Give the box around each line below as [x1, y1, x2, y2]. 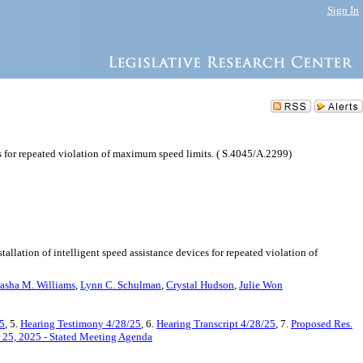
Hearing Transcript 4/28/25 [156, 318, 275, 330]
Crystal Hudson [166, 279, 234, 291]
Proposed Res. [291, 318, 352, 330]
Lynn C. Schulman [80, 279, 161, 291]
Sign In [327, 4, 359, 16]
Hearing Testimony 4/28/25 [20, 318, 141, 330]
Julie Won [239, 279, 283, 291]
